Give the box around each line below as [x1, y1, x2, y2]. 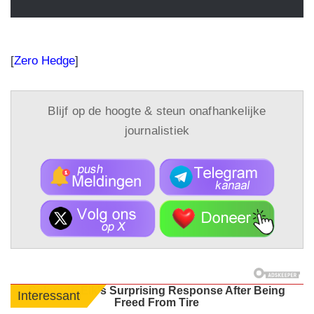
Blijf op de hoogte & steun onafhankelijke [48, 104, 266, 118]
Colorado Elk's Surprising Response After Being [28, 284, 286, 296]
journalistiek [124, 123, 190, 137]
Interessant [18, 288, 80, 303]
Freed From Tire [114, 296, 200, 308]
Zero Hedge [14, 53, 75, 67]
